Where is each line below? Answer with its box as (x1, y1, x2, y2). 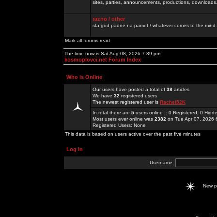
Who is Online (66, 74, 102, 80)
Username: (149, 159, 175, 165)
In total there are (93, 110, 131, 115)
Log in (66, 146, 83, 152)
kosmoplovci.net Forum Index (64, 57, 141, 62)
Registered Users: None (93, 123, 146, 128)
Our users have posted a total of (93, 87, 167, 92)
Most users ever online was (93, 116, 155, 122)
